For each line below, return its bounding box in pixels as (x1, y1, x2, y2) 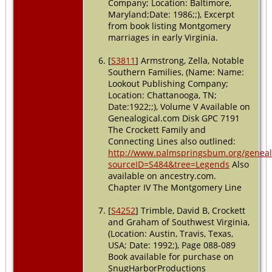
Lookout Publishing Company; (107, 77, 228, 89)
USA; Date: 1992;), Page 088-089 (107, 239, 236, 251)
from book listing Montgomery (107, 19, 231, 32)
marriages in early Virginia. (107, 31, 218, 43)
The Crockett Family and (107, 123, 206, 135)
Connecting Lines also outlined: (107, 135, 236, 147)
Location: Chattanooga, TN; (107, 89, 217, 101)
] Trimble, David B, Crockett (135, 204, 245, 216)
